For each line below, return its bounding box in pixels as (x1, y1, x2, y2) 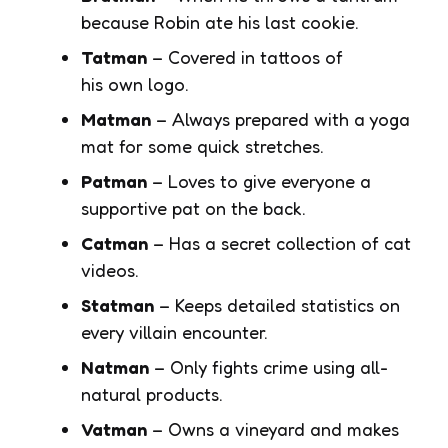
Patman (81, 169, 147, 192)
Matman (81, 107, 151, 130)
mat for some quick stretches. (81, 134, 324, 157)
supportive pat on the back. (81, 196, 306, 219)
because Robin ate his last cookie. (81, 10, 359, 33)
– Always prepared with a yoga (151, 107, 410, 130)
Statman (81, 293, 154, 316)
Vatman (81, 417, 147, 440)
